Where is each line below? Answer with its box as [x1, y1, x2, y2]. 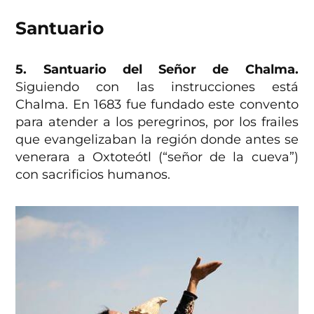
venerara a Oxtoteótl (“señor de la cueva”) [15, 149, 299, 165]
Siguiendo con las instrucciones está [15, 79, 299, 95]
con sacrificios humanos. [15, 167, 178, 183]
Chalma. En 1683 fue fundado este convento [15, 97, 299, 113]
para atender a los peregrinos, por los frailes [15, 114, 299, 130]
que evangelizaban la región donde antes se [15, 132, 299, 148]
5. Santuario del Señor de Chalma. [15, 62, 299, 78]
